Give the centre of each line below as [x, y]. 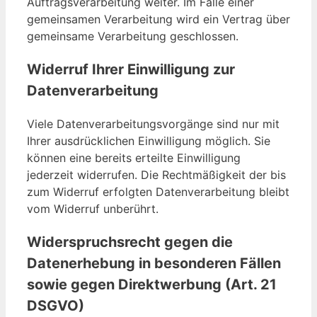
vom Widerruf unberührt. [93, 209]
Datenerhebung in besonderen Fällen [154, 264]
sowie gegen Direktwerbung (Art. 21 [152, 285]
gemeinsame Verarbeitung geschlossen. [133, 36]
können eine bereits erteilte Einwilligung [134, 158]
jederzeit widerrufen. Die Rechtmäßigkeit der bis [156, 175]
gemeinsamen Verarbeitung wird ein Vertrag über [158, 19]
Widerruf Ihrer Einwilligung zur [131, 70]
